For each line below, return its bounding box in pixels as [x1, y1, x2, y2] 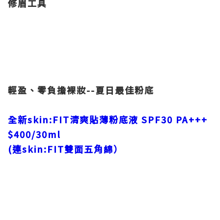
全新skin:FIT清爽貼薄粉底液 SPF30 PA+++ [8, 113, 208, 126]
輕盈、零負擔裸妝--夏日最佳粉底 [8, 83, 154, 96]
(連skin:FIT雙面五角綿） [8, 142, 123, 155]
